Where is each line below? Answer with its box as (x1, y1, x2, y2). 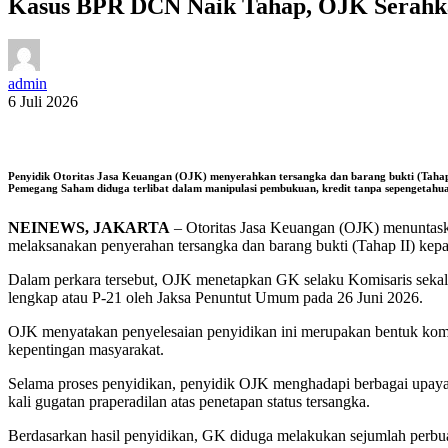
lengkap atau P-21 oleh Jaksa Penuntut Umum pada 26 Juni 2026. (8, 289, 423, 307)
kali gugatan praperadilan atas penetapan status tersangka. (8, 393, 370, 411)
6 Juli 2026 (8, 93, 78, 111)
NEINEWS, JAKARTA (8, 219, 170, 237)
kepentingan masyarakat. (8, 341, 164, 359)
